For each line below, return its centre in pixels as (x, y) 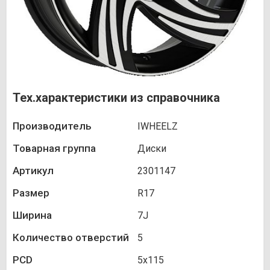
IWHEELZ (158, 127)
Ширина (32, 215)
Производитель (52, 126)
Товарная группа (54, 149)
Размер (31, 193)
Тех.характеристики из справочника (116, 98)
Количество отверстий (71, 238)
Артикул (33, 171)
